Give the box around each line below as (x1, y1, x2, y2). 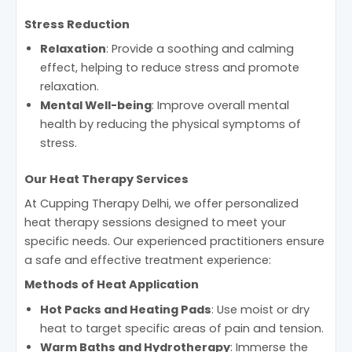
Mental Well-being (40, 97, 152, 113)
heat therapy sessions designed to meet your (24, 214, 286, 231)
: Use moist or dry (211, 301, 310, 317)
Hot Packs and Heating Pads (40, 301, 211, 317)
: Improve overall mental (152, 97, 289, 113)
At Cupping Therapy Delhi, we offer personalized (24, 196, 299, 212)
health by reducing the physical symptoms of (40, 115, 301, 132)
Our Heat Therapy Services (24, 170, 189, 187)
